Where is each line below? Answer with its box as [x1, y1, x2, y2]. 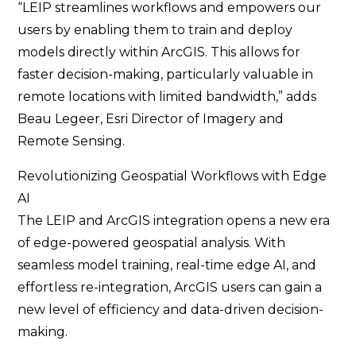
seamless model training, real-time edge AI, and [17, 257, 317, 273]
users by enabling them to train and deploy [17, 22, 293, 37]
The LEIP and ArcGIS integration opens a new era [17, 213, 331, 228]
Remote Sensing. [17, 133, 126, 149]
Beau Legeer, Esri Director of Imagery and [17, 111, 284, 126]
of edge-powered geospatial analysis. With [17, 235, 286, 250]
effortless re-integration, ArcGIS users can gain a [17, 280, 323, 295]
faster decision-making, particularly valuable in [17, 67, 314, 82]
